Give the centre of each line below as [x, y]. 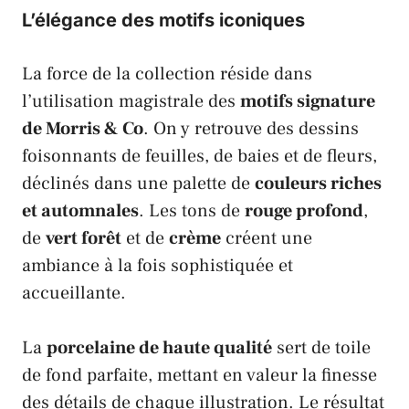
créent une [267, 239]
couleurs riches [318, 184]
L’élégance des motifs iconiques [163, 21]
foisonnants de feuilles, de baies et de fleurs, [199, 157]
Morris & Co [94, 129]
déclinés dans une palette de [138, 184]
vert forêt [84, 239]
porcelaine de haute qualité [159, 348]
